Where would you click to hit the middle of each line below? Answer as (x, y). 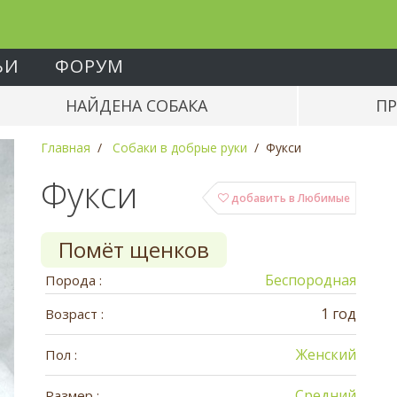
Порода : (73, 280)
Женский (327, 354)
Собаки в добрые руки (179, 148)
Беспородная (311, 280)
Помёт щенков (133, 249)
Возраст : (74, 314)
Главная (65, 148)
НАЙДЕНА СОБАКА (137, 105)
